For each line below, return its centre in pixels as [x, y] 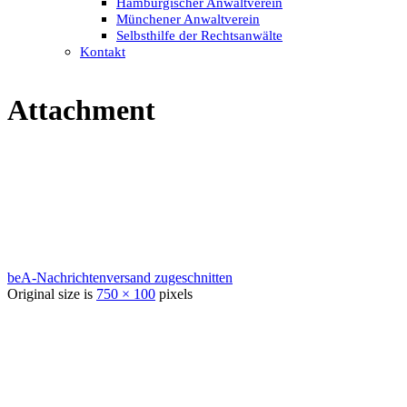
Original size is [52, 294]
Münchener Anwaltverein [188, 19]
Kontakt [103, 51]
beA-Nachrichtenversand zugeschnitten [120, 278]
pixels [174, 294]
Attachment [81, 109]
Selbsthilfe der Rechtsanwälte [199, 35]
